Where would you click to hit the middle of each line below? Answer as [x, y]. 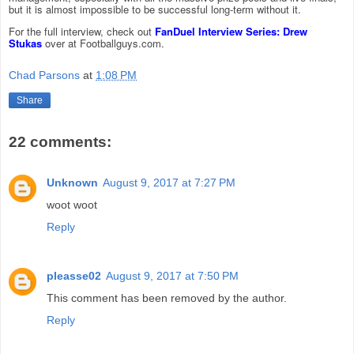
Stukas [25, 43]
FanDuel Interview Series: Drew [231, 32]
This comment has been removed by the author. [167, 298]
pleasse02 [74, 276]
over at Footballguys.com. [103, 43]
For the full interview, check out [82, 32]
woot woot [72, 205]
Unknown [72, 183]
